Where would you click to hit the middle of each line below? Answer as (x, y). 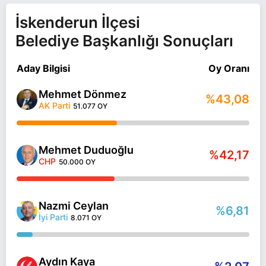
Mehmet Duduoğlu (86, 150)
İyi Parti (53, 217)
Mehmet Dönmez (83, 94)
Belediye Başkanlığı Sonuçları (124, 41)
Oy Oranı (229, 68)
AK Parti (54, 105)
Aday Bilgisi (43, 68)
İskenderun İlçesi (78, 22)
